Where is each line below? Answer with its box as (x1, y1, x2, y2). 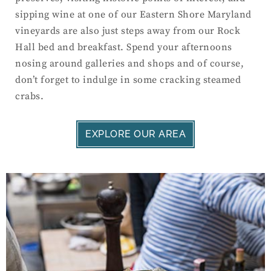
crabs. (15, 90, 44, 103)
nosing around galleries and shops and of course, (15, 57, 244, 70)
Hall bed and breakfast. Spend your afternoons (15, 41, 232, 54)
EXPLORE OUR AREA (85, 128, 186, 140)
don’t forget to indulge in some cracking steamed (15, 74, 241, 87)
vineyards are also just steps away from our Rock (15, 25, 240, 38)
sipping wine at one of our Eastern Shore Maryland (15, 8, 252, 21)
